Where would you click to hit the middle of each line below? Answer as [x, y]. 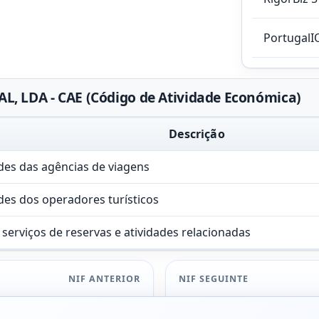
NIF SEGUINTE [213, 279]
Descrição [197, 134]
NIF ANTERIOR [105, 279]
